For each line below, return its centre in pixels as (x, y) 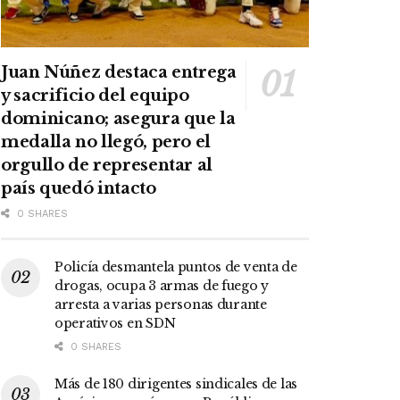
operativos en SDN (115, 324)
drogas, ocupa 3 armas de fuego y (162, 286)
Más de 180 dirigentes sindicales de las (176, 384)
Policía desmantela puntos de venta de (176, 267)
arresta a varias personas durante (161, 305)
